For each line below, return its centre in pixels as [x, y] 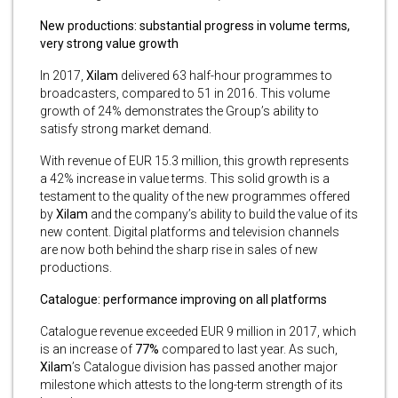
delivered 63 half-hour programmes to [225, 75]
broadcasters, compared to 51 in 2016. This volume [185, 93]
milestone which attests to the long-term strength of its [191, 384]
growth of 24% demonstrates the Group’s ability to [179, 111]
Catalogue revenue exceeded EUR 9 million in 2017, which [198, 331]
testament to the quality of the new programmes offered [195, 196]
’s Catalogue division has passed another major [205, 366]
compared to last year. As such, [248, 349]
